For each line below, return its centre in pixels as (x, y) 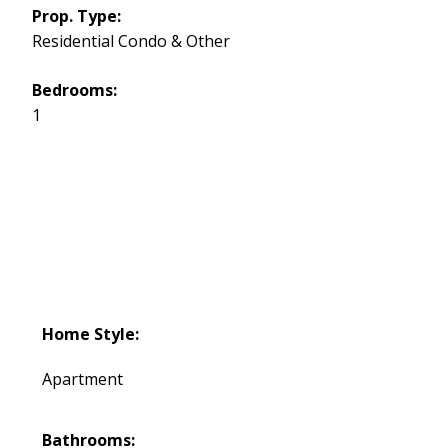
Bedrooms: (74, 90)
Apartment (82, 379)
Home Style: (90, 334)
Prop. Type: (76, 16)
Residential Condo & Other (130, 41)
